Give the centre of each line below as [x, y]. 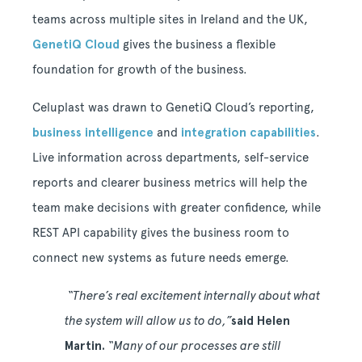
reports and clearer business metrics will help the [170, 182]
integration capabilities [248, 132]
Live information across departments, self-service [170, 157]
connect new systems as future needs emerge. [162, 257]
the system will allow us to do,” [148, 320]
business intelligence [93, 132]
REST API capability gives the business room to [161, 232]
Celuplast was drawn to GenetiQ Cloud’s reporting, [173, 107]
